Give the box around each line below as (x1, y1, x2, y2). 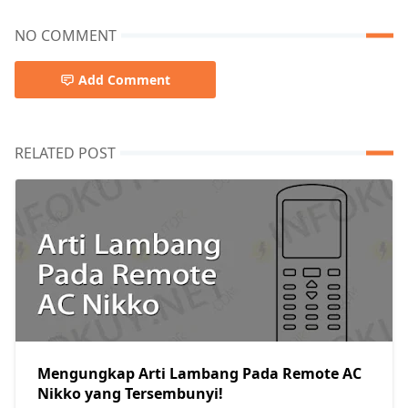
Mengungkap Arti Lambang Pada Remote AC (37, 363, 362, 384)
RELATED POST (15, 143, 116, 164)
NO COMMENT (15, 25, 117, 46)
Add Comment (78, 71, 170, 89)
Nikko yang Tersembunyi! (37, 383, 223, 404)
